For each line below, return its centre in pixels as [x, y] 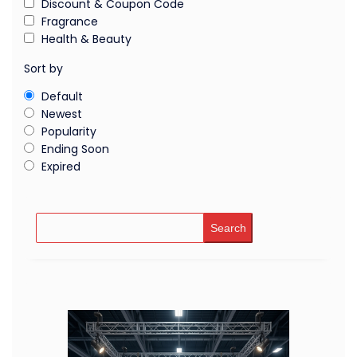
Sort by [43, 68]
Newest [62, 114]
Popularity [69, 131]
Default [62, 96]
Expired [61, 166]
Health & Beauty [86, 39]
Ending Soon [75, 149]
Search [228, 228]
